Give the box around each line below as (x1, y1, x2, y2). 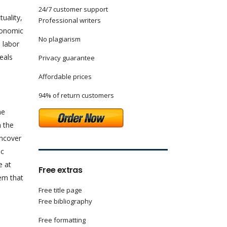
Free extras (39, 164, 82, 176)
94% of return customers (39, 91, 114, 100)
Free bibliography (39, 197, 92, 206)
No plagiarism (39, 34, 81, 44)
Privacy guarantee (39, 53, 95, 62)
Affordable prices (39, 72, 92, 81)
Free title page (39, 185, 82, 195)
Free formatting (39, 215, 86, 224)
